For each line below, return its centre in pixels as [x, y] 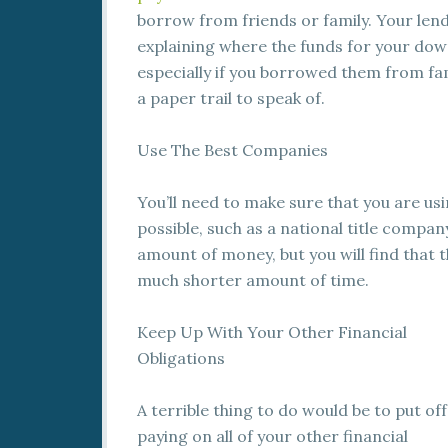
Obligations [181, 358]
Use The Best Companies [232, 150]
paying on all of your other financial [272, 436]
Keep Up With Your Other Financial [272, 332]
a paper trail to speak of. [231, 98]
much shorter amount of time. [253, 280]
